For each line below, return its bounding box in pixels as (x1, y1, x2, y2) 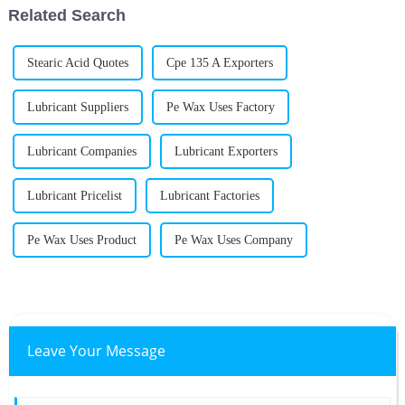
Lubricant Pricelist (26, 189, 122, 203)
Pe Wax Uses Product (26, 233, 137, 248)
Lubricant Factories (159, 189, 259, 203)
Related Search (7, 6, 126, 25)
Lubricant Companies (26, 145, 137, 159)
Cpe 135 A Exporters (165, 56, 273, 71)
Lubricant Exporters (174, 145, 278, 159)
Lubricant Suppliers (26, 100, 128, 115)
